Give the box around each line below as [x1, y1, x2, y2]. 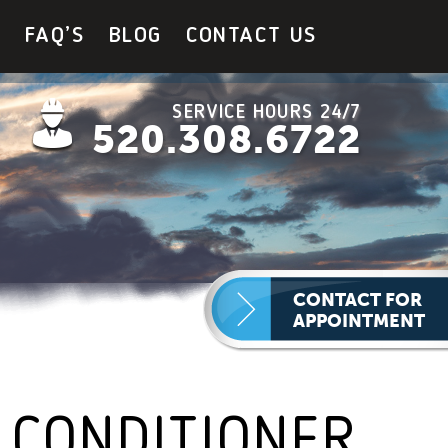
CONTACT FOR [293, 289, 422, 310]
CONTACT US [185, 25, 317, 47]
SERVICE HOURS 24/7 [172, 103, 361, 123]
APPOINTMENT [293, 310, 425, 331]
